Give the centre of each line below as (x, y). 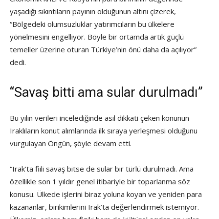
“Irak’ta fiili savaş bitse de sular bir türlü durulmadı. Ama (102, 169)
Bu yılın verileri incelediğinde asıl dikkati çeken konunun (99, 118)
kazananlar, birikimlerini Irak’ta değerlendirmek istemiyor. (104, 207)
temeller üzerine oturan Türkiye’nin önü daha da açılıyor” (103, 50)
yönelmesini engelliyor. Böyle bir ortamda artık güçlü (97, 37)
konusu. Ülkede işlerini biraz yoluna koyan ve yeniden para (106, 194)
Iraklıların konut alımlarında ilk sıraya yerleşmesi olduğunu (104, 131)
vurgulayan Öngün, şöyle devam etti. (71, 143)
